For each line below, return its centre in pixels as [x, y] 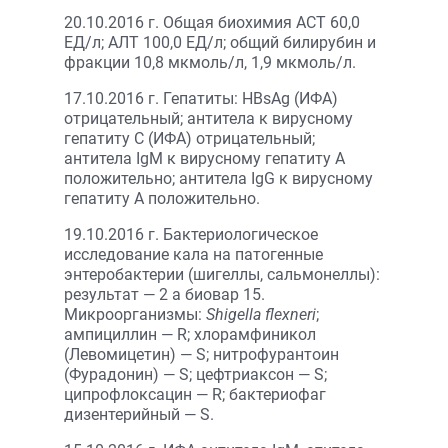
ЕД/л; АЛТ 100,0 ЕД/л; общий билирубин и [220, 42]
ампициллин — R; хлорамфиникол [190, 334]
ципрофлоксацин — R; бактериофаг [195, 394]
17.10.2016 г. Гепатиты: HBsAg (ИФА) [201, 98]
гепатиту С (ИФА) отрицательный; [189, 138]
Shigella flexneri [261, 314]
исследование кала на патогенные [193, 254]
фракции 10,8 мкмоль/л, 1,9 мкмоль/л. [210, 62]
